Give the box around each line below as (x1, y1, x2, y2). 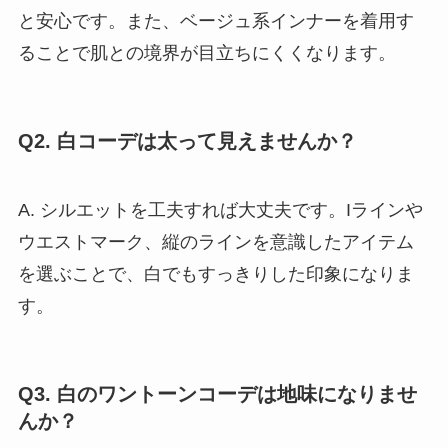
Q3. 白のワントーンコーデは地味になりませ (17, 383, 417, 406)
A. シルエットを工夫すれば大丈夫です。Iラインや (17, 200, 423, 221)
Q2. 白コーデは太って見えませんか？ (17, 129, 357, 152)
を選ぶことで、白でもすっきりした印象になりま (17, 264, 414, 285)
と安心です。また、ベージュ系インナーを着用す (17, 10, 414, 31)
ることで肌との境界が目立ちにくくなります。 (17, 42, 396, 63)
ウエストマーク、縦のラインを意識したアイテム (17, 232, 414, 253)
